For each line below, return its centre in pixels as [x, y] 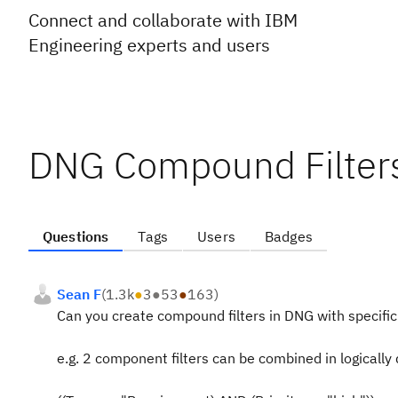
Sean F [79, 294]
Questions [76, 236]
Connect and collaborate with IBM [163, 20]
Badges [288, 236]
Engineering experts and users [149, 45]
